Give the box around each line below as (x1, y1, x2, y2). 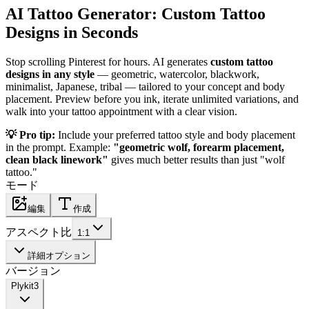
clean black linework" (6, 153, 108, 166)
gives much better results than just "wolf (108, 153, 285, 166)
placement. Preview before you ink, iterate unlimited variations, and (6, 92, 299, 105)
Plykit (11, 280, 34, 291)
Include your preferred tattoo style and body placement (55, 128, 295, 141)
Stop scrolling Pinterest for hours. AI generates (6, 55, 210, 68)
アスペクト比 (6, 226, 72, 238)
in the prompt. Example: (6, 141, 113, 153)
